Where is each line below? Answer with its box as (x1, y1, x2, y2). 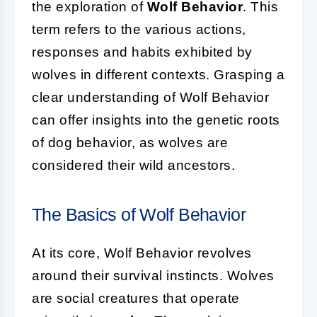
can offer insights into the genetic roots (32, 113, 280, 127)
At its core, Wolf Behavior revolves (32, 246, 252, 260)
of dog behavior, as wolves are (32, 135, 228, 150)
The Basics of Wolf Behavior (32, 204, 246, 224)
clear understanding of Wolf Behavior (32, 90, 269, 105)
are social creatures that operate (32, 291, 240, 306)
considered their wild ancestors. (32, 158, 235, 173)
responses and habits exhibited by (32, 45, 253, 59)
